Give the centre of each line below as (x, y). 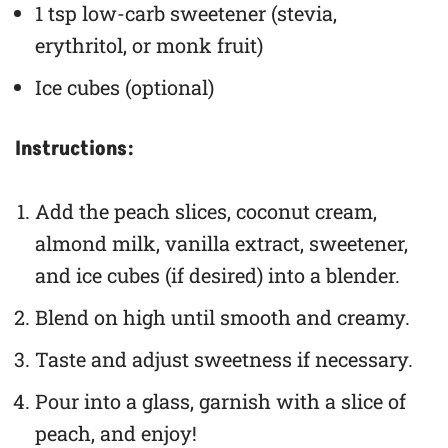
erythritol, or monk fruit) (149, 45)
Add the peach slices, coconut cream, (206, 211)
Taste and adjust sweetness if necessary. (224, 359)
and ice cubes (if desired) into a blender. (217, 275)
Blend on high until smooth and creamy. (222, 317)
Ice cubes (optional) (124, 87)
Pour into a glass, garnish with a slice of (220, 401)
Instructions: (74, 149)
